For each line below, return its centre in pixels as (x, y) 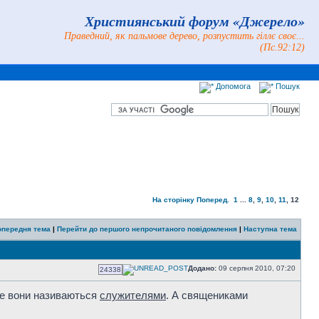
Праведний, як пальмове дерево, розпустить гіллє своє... (184, 36)
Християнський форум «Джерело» (195, 21)
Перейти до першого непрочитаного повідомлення (147, 229)
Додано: (202, 268)
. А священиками (207, 295)
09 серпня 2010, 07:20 (257, 268)
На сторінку (173, 200)
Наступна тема (270, 229)
